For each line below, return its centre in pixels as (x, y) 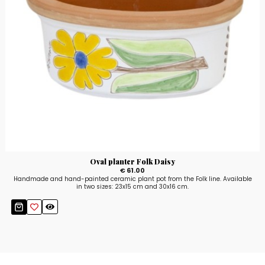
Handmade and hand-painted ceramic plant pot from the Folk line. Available (132, 179)
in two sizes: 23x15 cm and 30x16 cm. (132, 186)
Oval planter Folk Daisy (132, 161)
